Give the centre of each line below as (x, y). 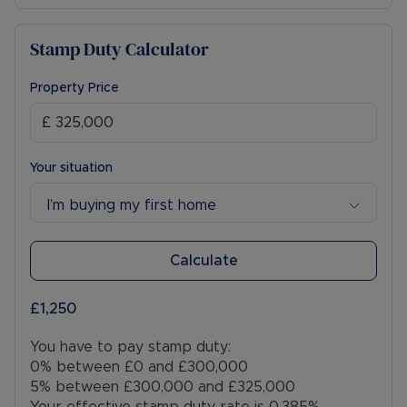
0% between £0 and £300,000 (139, 367)
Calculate (203, 261)
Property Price (74, 89)
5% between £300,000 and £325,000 (163, 387)
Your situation (71, 169)
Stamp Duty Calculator (119, 50)
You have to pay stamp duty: (130, 347)
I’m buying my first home (132, 205)
